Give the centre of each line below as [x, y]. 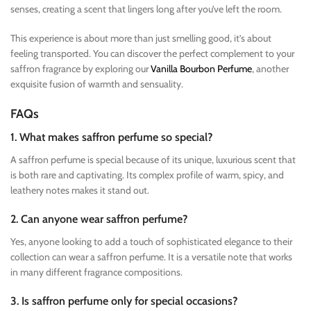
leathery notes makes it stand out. [80, 190]
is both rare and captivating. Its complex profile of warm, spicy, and [147, 175]
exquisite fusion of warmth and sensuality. [97, 84]
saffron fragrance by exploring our [81, 68]
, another [270, 68]
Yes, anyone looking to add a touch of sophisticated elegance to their [151, 241]
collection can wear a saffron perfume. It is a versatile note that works [151, 257]
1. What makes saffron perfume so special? [111, 137]
